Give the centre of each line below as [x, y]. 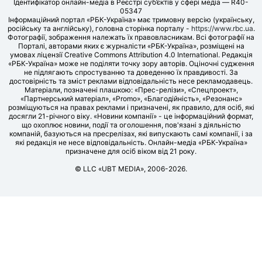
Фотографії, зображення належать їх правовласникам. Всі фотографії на [131, 37]
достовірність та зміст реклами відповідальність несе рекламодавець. [131, 81]
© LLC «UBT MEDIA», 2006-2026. [131, 168]
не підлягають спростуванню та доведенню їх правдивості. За [131, 72]
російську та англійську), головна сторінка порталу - [99, 28]
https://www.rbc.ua [222, 28]
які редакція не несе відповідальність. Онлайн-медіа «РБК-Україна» [131, 142]
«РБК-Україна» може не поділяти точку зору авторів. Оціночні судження [131, 63]
